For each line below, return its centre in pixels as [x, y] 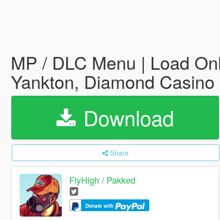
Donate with [100, 206]
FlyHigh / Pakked [103, 180]
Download [125, 117]
